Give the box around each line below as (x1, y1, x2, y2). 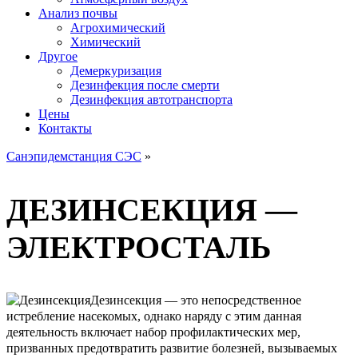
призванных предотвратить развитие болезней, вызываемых (6, 341, 337, 356)
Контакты (38, 121, 92, 135)
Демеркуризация (70, 64, 161, 78)
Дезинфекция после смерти (70, 78, 220, 92)
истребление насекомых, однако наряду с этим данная (6, 309, 301, 324)
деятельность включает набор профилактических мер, (6, 325, 300, 340)
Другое (38, 50, 78, 63)
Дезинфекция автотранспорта (70, 93, 233, 106)
